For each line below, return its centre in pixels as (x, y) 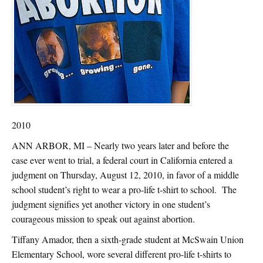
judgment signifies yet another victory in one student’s (111, 204)
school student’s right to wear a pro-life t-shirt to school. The (124, 189)
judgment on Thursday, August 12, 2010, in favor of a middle (125, 174)
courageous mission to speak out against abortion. (103, 218)
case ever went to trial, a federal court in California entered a (122, 160)
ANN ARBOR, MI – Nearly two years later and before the (120, 145)
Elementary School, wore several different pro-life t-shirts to (122, 254)
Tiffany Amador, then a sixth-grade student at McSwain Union (128, 239)
